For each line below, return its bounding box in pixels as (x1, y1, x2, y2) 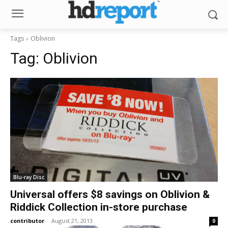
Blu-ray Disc (13, 174, 44, 181)
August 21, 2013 (51, 217, 93, 224)
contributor (10, 217, 44, 224)
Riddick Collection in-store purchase (10, 201, 187, 213)
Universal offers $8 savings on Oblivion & (10, 188, 210, 201)
